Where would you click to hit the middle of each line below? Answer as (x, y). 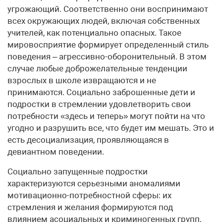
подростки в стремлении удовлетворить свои (99, 104)
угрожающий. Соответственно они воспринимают (108, 9)
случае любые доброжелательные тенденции (97, 68)
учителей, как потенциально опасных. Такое (94, 33)
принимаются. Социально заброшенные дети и (101, 92)
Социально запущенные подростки (78, 171)
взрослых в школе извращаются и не (82, 80)
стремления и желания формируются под (90, 207)
